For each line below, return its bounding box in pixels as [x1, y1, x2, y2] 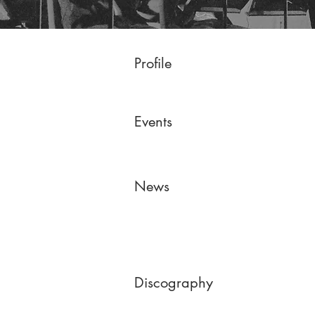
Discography [134, 274, 213, 292]
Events [134, 112, 172, 131]
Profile [134, 54, 172, 72]
